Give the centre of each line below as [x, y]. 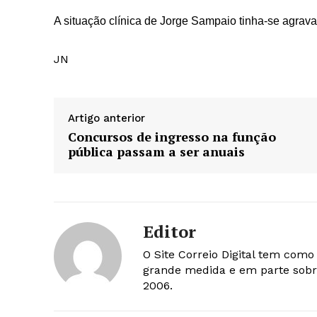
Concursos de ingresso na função [172, 137]
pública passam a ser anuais [156, 152]
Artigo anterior [106, 119]
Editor [169, 232]
